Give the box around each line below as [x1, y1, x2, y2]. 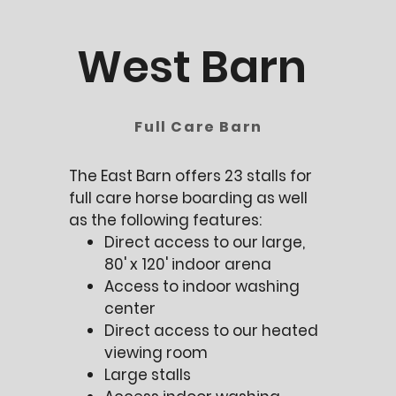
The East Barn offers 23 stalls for [69, 165, 313, 187]
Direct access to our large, [104, 232, 306, 253]
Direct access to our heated [104, 320, 319, 341]
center [104, 298, 156, 319]
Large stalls [104, 364, 192, 385]
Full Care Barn [134, 117, 263, 137]
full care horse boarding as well [69, 187, 308, 209]
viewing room [104, 342, 209, 363]
